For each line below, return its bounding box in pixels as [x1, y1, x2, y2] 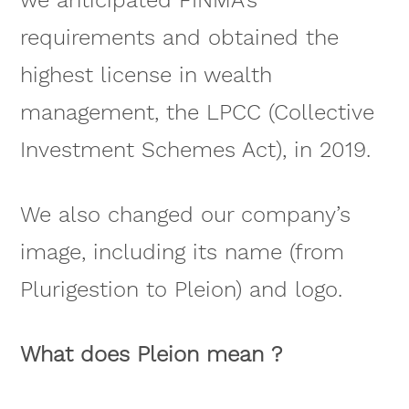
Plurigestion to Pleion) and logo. [19, 276, 342, 302]
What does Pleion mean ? [19, 341, 282, 367]
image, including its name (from [19, 238, 344, 265]
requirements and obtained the [19, 25, 339, 51]
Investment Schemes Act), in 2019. [19, 137, 371, 163]
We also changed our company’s [19, 201, 351, 227]
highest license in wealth [19, 62, 272, 89]
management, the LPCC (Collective [19, 100, 374, 126]
